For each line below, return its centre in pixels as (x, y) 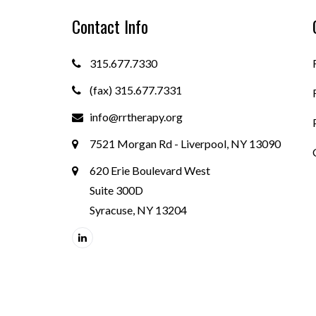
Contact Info (110, 26)
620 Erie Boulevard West (150, 170)
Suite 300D (116, 190)
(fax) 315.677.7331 (136, 90)
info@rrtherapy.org (136, 116)
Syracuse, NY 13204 (138, 209)
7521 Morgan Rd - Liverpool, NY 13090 (185, 143)
